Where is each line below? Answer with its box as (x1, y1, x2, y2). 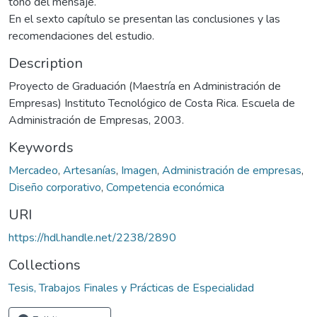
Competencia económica (106, 179, 224, 195)
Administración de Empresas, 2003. (8, 112, 184, 128)
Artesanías (63, 162, 116, 178)
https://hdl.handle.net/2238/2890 (8, 229, 176, 246)
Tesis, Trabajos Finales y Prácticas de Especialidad (8, 279, 254, 296)
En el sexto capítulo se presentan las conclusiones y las (8, 11, 280, 27)
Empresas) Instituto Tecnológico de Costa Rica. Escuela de (8, 95, 295, 111)
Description (8, 53, 83, 73)
